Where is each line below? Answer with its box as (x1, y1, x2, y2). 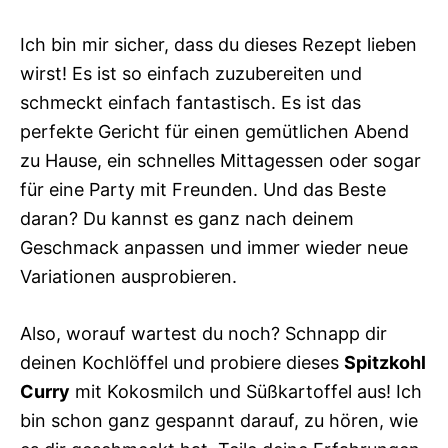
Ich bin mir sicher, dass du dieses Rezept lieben (20, 34, 417, 56)
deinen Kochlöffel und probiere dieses (20, 352, 344, 374)
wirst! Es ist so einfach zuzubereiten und (20, 63, 362, 85)
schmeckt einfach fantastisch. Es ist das (20, 92, 361, 114)
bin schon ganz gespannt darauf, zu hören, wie (20, 410, 418, 432)
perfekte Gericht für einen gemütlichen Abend (20, 121, 409, 143)
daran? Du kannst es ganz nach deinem (20, 208, 354, 230)
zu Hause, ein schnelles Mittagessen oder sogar (20, 150, 421, 172)
